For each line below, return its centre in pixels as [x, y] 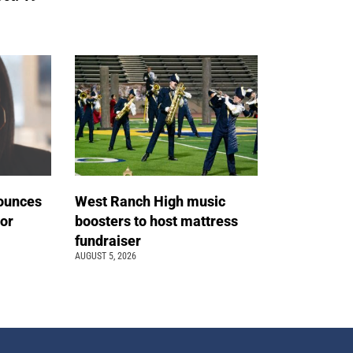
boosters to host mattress [157, 221]
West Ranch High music [150, 202]
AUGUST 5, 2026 [106, 256]
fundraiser [110, 241]
